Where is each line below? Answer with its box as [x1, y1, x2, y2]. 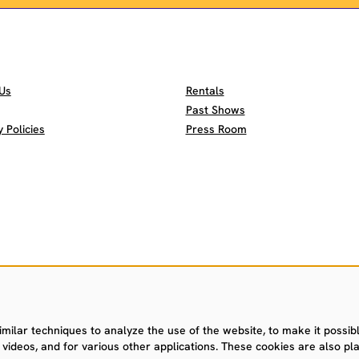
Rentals [185, 83, 224, 98]
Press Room [185, 122, 247, 136]
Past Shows [185, 103, 245, 117]
